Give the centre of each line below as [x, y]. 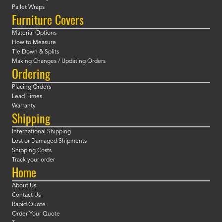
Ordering [31, 74]
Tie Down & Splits [35, 52]
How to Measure [34, 43]
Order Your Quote [36, 214]
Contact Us [26, 195]
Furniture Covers [48, 20]
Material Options [34, 33]
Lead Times [27, 97]
